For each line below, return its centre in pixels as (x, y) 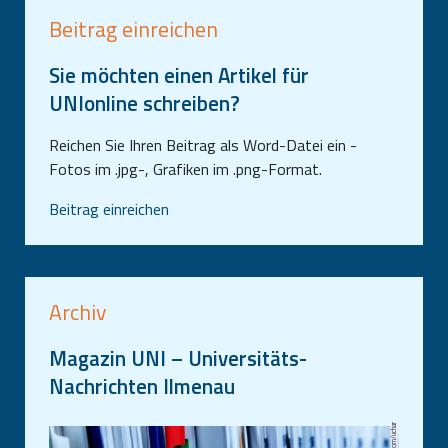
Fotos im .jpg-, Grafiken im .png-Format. (185, 169)
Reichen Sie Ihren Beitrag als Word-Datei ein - (203, 145)
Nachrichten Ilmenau (142, 386)
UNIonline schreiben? (144, 103)
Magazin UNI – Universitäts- (178, 358)
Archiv (77, 312)
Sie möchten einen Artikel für (179, 75)
